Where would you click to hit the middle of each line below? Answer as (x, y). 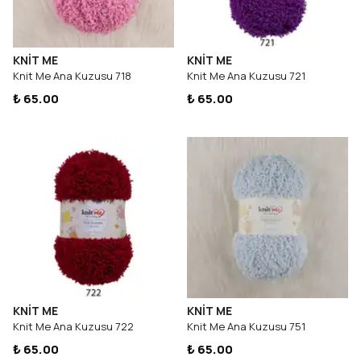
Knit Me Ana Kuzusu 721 (246, 76)
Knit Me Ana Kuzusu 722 (73, 326)
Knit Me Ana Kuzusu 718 (72, 76)
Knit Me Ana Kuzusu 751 (246, 326)
